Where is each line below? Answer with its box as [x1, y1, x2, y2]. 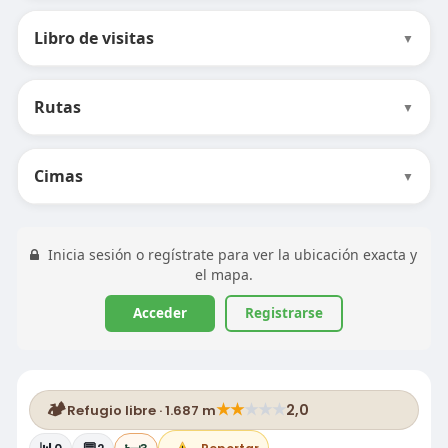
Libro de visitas [33, 27, 154, 49]
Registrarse [244, 304, 323, 322]
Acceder [132, 304, 187, 322]
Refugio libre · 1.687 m [66, 400, 216, 420]
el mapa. [194, 265, 253, 284]
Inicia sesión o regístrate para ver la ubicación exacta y [44, 245, 418, 264]
